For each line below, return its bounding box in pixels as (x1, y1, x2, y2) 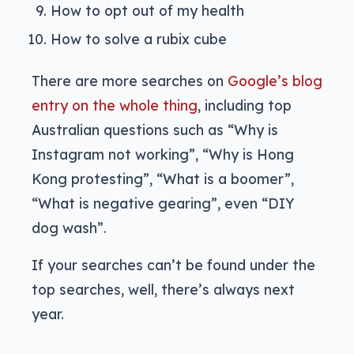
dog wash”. (32, 219, 107, 237)
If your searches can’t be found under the (32, 256, 315, 274)
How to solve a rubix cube (51, 30, 227, 48)
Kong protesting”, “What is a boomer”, (32, 170, 294, 188)
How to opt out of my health (51, 2, 244, 20)
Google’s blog (228, 72, 322, 90)
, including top (198, 96, 292, 115)
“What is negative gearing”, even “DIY (32, 194, 295, 213)
